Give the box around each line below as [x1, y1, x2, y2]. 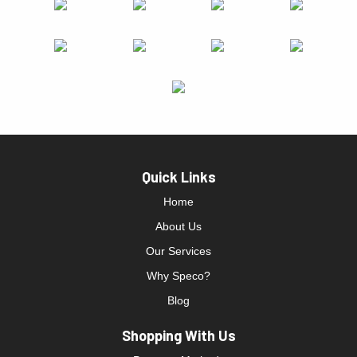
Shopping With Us [121, 326, 236, 344]
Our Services [146, 244, 211, 257]
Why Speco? [147, 269, 210, 282]
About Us [155, 219, 202, 233]
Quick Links [141, 167, 216, 186]
